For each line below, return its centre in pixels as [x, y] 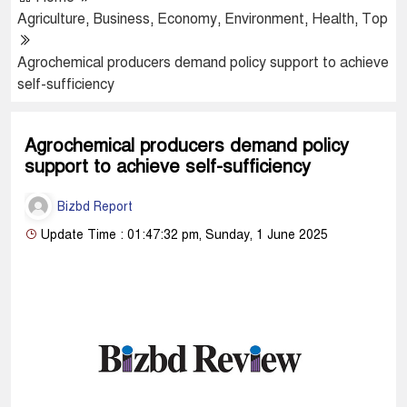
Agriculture [51, 19]
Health [333, 19]
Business [121, 19]
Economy [187, 19]
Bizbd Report [93, 207]
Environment [264, 19]
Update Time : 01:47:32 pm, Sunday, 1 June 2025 [183, 234]
